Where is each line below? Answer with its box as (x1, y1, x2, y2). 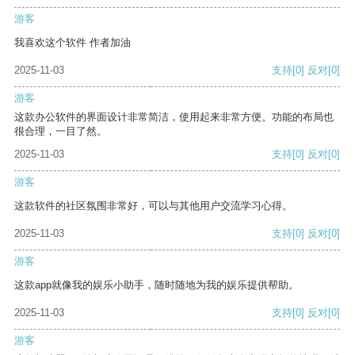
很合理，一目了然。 (14, 125, 107, 138)
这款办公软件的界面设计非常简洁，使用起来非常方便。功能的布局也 (14, 111, 334, 124)
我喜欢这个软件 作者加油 (14, 36, 131, 49)
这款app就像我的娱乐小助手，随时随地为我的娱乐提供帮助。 (14, 279, 299, 292)
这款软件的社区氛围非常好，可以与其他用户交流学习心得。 (14, 200, 292, 212)
